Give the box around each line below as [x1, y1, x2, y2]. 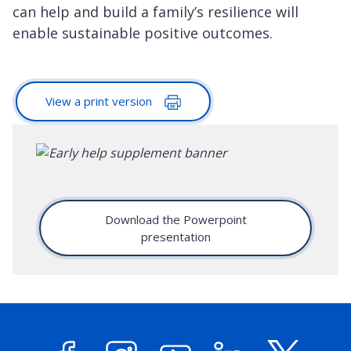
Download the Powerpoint [104, 212, 247, 228]
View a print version [45, 92, 155, 109]
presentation [140, 229, 211, 245]
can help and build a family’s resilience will [13, 2, 299, 21]
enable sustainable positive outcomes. [13, 23, 273, 42]
